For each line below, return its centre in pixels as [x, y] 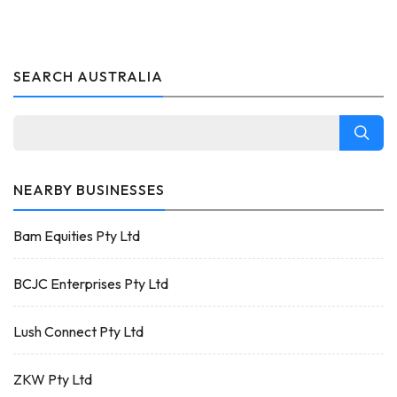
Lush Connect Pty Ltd [78, 331]
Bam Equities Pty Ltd [77, 236]
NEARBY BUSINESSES [89, 190]
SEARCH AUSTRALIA [88, 76]
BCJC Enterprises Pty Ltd [91, 284]
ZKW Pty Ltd [53, 379]
